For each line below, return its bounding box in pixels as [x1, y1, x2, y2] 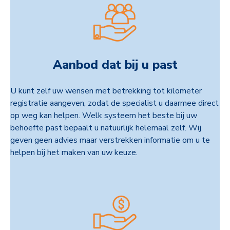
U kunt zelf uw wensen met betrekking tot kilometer [10, 85, 202, 97]
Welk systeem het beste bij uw [82, 110, 197, 122]
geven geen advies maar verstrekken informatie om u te [10, 135, 210, 146]
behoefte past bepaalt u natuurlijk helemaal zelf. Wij [10, 122, 201, 134]
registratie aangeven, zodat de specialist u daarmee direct [10, 98, 219, 109]
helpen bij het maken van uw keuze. [10, 147, 138, 159]
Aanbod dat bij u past [52, 56, 178, 73]
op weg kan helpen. [10, 110, 82, 122]
